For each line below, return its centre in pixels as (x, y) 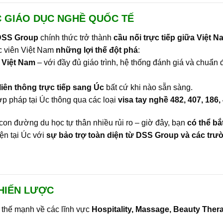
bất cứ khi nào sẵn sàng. (148, 87)
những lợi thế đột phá (97, 50)
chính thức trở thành (76, 37)
